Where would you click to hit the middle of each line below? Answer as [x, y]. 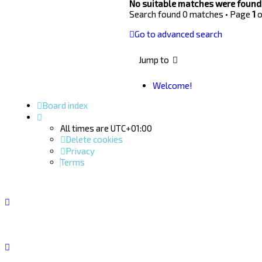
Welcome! [173, 86]
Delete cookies [94, 139]
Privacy [80, 151]
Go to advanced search [179, 34]
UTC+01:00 [131, 128]
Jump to [154, 60]
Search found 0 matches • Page [191, 14]
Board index [65, 106]
